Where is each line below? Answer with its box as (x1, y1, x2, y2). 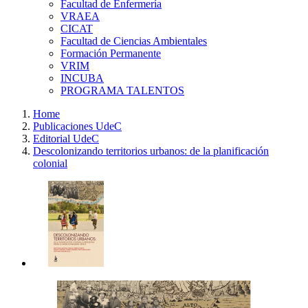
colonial (33, 157, 67, 169)
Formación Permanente (60, 47, 161, 59)
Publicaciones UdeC (33, 120, 122, 132)
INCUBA (60, 72, 104, 84)
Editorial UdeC (33, 133, 99, 144)
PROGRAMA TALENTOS (60, 85, 184, 96)
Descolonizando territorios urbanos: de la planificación (33, 145, 269, 157)
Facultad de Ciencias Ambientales (60, 35, 207, 47)
